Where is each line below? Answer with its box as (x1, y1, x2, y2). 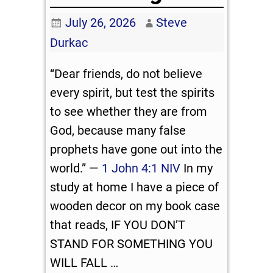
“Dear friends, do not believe (50, 66, 203, 81)
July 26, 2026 (65, 15, 136, 30)
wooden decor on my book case (50, 198, 221, 213)
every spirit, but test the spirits (50, 85, 215, 100)
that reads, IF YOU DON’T (50, 217, 186, 232)
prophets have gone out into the (50, 141, 223, 157)
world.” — (50, 160, 102, 175)
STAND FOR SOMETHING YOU (50, 236, 213, 251)
